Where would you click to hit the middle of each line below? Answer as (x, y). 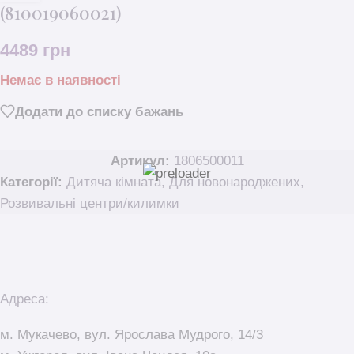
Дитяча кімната (114, 182)
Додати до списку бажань (99, 111)
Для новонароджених (235, 182)
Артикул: (142, 161)
